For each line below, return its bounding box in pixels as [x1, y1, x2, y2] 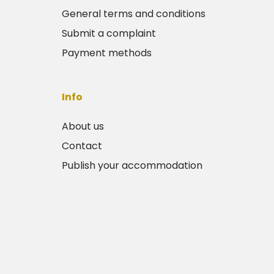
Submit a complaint [61, 26, 156, 40]
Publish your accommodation [61, 158, 202, 172]
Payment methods [61, 46, 152, 60]
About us [61, 119, 104, 133]
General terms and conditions [61, 7, 206, 21]
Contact [61, 139, 102, 153]
